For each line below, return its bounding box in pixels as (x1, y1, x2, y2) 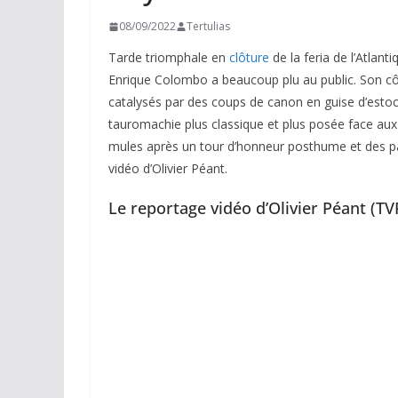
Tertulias (187, 19, 230, 35)
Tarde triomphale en (108, 49, 229, 67)
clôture (229, 49, 269, 67)
